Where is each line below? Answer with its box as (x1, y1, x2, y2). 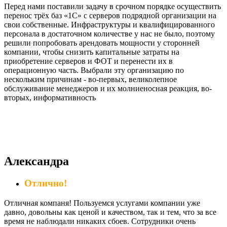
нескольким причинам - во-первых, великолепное (4, 74, 177, 84)
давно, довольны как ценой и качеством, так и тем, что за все (4, 208, 216, 217)
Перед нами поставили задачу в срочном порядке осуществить (4, 2, 221, 11)
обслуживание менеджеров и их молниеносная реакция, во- (4, 84, 212, 93)
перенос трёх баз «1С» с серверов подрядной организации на (4, 11, 216, 20)
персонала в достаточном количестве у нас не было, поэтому (4, 29, 215, 38)
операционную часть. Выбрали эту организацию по (4, 65, 184, 74)
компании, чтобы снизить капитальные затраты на (4, 47, 179, 56)
